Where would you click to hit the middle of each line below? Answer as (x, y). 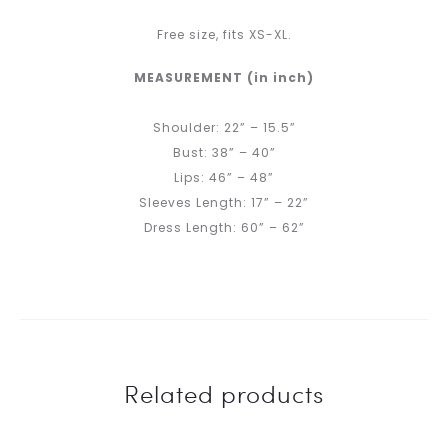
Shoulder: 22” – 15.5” (224, 127)
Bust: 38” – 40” (224, 152)
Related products (224, 393)
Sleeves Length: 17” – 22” (224, 202)
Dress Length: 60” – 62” (224, 227)
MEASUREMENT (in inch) (224, 77)
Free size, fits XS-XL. (224, 34)
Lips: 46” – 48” (224, 177)
